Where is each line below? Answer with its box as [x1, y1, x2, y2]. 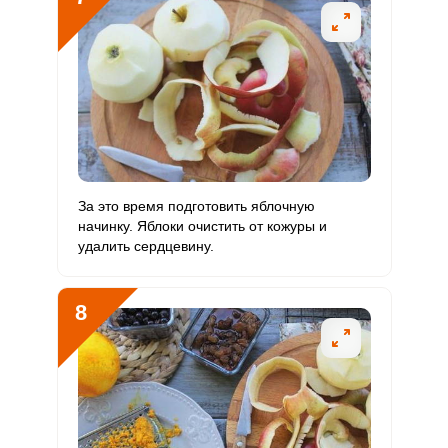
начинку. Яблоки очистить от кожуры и [77, 218, 327, 234]
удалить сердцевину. [77, 238, 214, 254]
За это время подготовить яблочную [77, 198, 315, 214]
